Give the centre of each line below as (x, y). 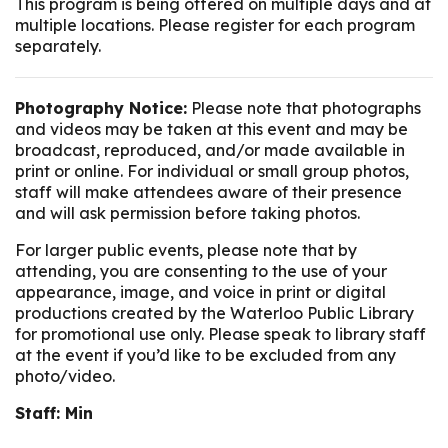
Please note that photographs (304, 108)
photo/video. (67, 376)
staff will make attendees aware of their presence (208, 192)
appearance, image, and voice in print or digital (200, 292)
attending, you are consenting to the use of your (201, 271)
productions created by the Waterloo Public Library (214, 313)
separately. (60, 46)
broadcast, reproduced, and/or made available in (210, 150)
